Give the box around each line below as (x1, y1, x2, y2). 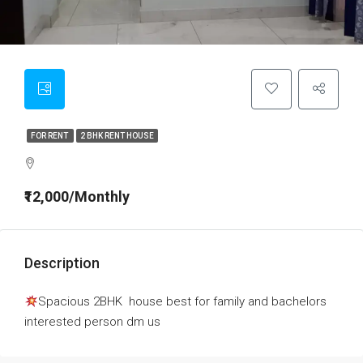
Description (24, 254, 100, 272)
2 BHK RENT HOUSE (80, 131, 154, 141)
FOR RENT (31, 131, 70, 141)
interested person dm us (24, 314, 160, 330)
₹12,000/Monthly (24, 188, 130, 206)
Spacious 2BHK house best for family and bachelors (38, 294, 327, 310)
